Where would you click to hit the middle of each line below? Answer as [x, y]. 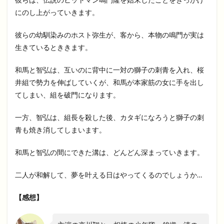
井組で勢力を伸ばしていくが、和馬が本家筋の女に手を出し [109, 82]
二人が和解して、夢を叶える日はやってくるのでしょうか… [108, 175]
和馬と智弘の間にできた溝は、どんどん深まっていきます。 [109, 152]
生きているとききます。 [53, 47]
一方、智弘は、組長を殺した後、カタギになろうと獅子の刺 [109, 117]
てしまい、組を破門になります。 [67, 95]
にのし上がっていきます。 [57, 12]
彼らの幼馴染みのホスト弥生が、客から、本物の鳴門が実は [109, 35]
